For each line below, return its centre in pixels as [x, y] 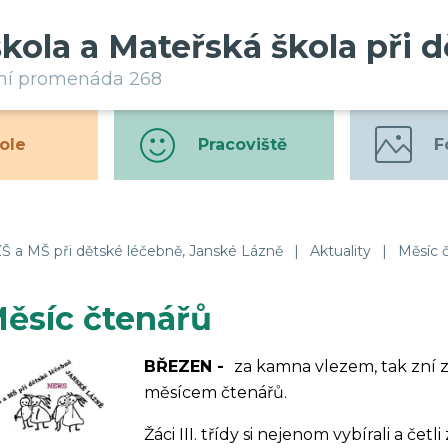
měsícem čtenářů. [215, 392]
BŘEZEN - [189, 366]
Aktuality [340, 251]
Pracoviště [242, 144]
